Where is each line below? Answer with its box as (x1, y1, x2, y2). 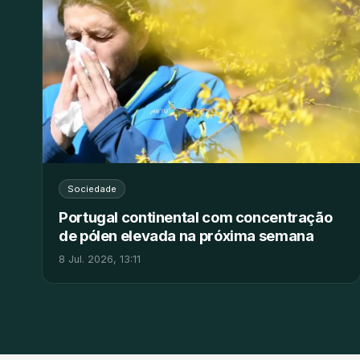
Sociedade (67, 183, 117, 195)
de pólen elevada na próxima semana (59, 227, 314, 245)
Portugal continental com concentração (59, 208, 333, 227)
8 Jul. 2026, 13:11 (59, 253, 141, 266)
